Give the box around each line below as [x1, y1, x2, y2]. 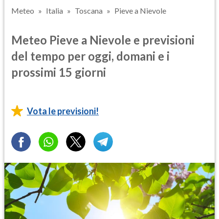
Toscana [75, 6, 103, 15]
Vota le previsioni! [27, 105, 99, 116]
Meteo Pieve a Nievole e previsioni [11, 32, 195, 47]
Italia [46, 6, 63, 15]
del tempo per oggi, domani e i [11, 48, 170, 63]
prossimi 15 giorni [11, 65, 106, 79]
